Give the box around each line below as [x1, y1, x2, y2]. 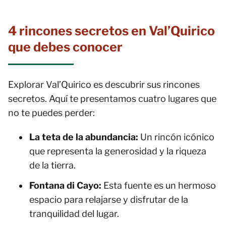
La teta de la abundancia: [29, 132, 138, 142]
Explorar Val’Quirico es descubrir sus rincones [8, 79, 200, 90]
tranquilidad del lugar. [29, 208, 119, 219]
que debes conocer [8, 39, 123, 54]
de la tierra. [29, 160, 76, 171]
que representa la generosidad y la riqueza [29, 146, 206, 156]
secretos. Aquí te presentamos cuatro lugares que [8, 93, 216, 104]
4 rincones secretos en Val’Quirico [8, 23, 215, 38]
